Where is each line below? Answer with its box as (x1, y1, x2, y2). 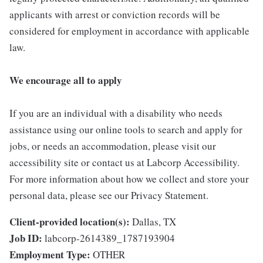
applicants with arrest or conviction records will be (9, 8, 220, 22)
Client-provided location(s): (9, 214, 130, 230)
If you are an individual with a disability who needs (9, 106, 222, 120)
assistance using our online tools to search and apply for (9, 123, 242, 137)
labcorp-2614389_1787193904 (45, 231, 175, 245)
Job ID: (9, 231, 42, 246)
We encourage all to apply (9, 73, 122, 88)
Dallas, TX (132, 215, 176, 229)
